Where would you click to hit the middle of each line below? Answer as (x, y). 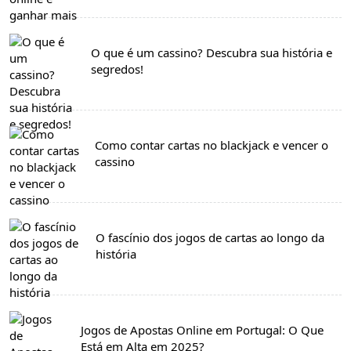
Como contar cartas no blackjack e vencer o (212, 145)
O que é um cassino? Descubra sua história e (212, 52)
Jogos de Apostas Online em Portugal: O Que (202, 329)
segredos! (118, 69)
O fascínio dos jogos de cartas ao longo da (210, 237)
